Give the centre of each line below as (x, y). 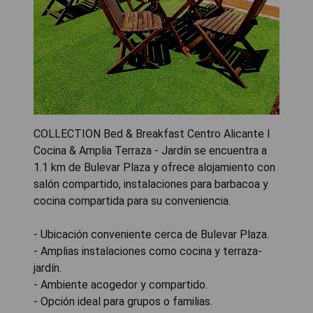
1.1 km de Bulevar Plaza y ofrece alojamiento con (154, 167)
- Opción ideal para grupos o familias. (123, 301)
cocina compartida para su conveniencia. (132, 201)
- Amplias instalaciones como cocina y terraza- (148, 251)
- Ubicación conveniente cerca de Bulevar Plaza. (151, 234)
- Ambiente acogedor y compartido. (121, 285)
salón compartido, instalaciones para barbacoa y (151, 184)
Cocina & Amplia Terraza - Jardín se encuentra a (150, 151)
